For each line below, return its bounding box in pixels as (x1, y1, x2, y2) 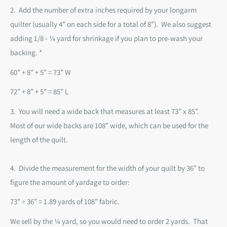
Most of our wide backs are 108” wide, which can (10, 120, 163, 130)
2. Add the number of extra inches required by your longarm (10, 5, 197, 15)
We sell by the (10, 216, 54, 226)
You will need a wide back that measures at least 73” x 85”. (19, 106, 201, 116)
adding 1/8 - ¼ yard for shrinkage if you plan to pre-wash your (10, 33, 203, 44)
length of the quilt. (10, 134, 68, 144)
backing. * (10, 48, 42, 58)
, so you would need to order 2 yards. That (76, 216, 208, 226)
